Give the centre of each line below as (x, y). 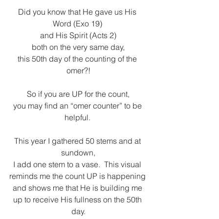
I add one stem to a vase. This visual (78, 164)
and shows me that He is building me (78, 188)
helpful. (78, 117)
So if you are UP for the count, (78, 94)
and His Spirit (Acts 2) (78, 35)
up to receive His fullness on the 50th (78, 199)
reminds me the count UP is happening (78, 176)
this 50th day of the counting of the (78, 59)
